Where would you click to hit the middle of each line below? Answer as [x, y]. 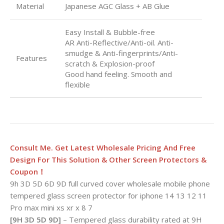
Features [31, 58]
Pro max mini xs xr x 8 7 [51, 207]
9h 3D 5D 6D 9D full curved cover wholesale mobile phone [110, 183]
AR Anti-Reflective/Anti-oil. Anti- [119, 42]
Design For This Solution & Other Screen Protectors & [108, 159]
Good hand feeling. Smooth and [118, 74]
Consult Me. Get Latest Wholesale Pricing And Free [103, 147]
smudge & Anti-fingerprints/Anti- [121, 53]
